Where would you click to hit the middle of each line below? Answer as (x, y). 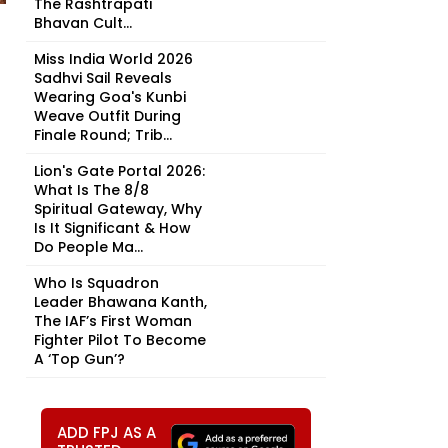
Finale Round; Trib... (103, 135)
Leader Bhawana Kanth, (120, 302)
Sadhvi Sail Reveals (103, 78)
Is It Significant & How (112, 228)
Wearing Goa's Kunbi (110, 97)
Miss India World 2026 (113, 59)
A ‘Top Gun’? (79, 359)
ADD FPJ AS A (106, 432)
